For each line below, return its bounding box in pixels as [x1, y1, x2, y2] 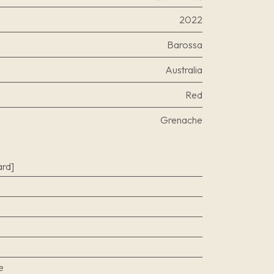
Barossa [167, 39, 202, 51]
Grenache [160, 114, 202, 126]
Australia [165, 64, 202, 76]
